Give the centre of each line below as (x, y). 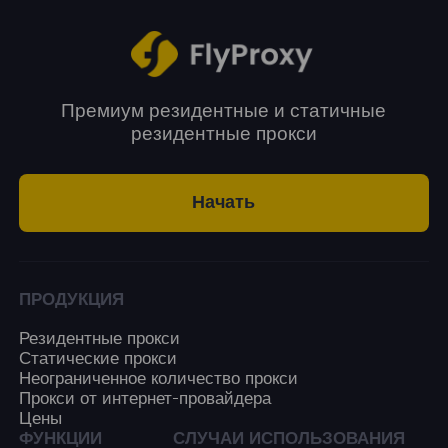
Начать (224, 203)
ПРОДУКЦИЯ (72, 300)
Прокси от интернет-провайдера (145, 399)
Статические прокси (98, 359)
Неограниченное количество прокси (159, 379)
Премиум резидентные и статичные (224, 111)
